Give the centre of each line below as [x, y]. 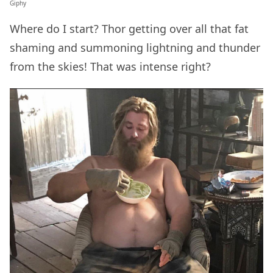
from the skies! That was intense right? [112, 66]
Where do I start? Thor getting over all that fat [129, 28]
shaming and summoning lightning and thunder [135, 47]
